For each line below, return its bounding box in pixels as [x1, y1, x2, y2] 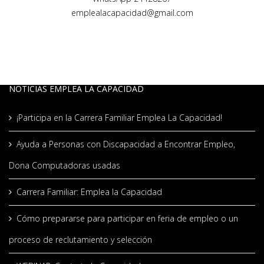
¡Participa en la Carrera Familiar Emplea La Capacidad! [16, 112, 222, 124]
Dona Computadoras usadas [9, 160, 120, 171]
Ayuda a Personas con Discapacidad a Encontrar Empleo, [16, 138, 235, 150]
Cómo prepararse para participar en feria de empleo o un [16, 213, 238, 225]
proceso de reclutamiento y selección [9, 234, 152, 246]
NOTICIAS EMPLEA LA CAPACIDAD [9, 83, 144, 95]
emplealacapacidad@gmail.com [71, 7, 193, 19]
